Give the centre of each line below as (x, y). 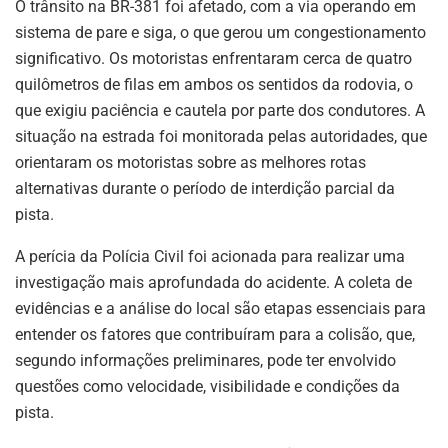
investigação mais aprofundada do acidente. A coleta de (213, 282)
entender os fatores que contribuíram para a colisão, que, (215, 334)
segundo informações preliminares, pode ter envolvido (205, 360)
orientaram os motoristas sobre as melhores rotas (190, 162)
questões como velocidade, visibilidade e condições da (207, 386)
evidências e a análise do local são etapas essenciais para (220, 308)
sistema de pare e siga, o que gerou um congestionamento (220, 32)
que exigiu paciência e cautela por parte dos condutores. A (220, 110)
